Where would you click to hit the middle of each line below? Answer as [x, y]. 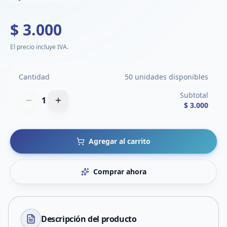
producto [119, 219]
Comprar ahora [120, 172]
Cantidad [34, 77]
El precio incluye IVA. [39, 47]
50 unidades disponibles [166, 77]
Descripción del [71, 219]
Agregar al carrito [120, 141]
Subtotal [194, 95]
